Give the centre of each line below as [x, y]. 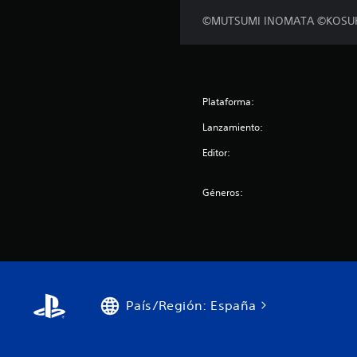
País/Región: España [191, 305]
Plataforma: [229, 102]
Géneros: [223, 192]
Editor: [217, 153]
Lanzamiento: [233, 127]
